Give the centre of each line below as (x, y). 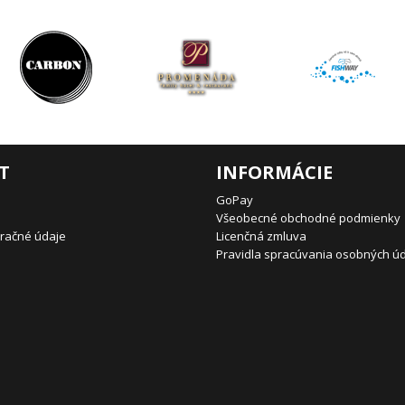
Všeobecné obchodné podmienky (308, 218)
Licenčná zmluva (261, 236)
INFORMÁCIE (274, 172)
